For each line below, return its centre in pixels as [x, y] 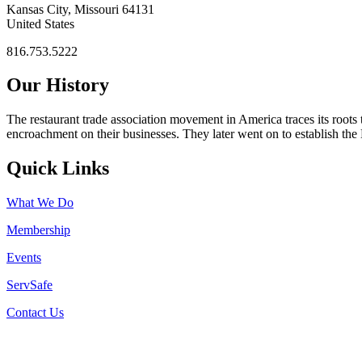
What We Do [40, 203]
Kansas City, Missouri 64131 [80, 9]
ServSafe [29, 285]
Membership [38, 230]
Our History [58, 85]
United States [40, 23]
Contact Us [35, 313]
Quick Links [58, 168]
